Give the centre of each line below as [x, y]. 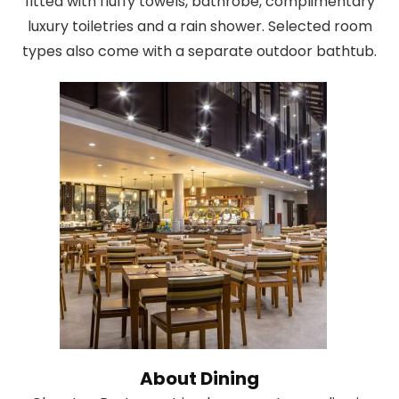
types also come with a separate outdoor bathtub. [199, 51]
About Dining [199, 378]
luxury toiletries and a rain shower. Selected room [199, 26]
